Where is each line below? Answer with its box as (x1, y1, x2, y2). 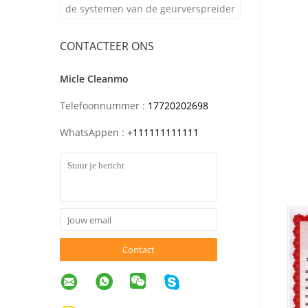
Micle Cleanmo (60, 72, 129, 85)
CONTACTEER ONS (60, 38, 154, 54)
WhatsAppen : (60, 126, 124, 139)
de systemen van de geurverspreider (65, 2, 235, 15)
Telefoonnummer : (60, 99, 145, 112)
